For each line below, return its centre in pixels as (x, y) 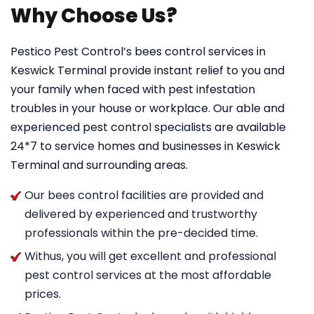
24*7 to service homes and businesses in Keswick (145, 146)
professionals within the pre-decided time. (141, 233)
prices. (43, 294)
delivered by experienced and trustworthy (141, 214)
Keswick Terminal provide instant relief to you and (148, 70)
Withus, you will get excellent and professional (150, 256)
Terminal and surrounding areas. (99, 165)
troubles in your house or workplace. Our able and (148, 108)
